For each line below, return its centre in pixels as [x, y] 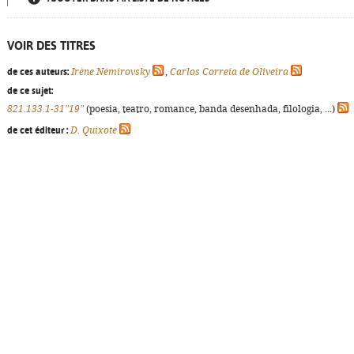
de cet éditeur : [38, 130]
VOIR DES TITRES [51, 45]
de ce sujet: [30, 91]
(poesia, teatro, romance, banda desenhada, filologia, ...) [211, 109]
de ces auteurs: [38, 72]
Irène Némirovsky [111, 72]
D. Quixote [94, 130]
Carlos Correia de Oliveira [229, 72]
